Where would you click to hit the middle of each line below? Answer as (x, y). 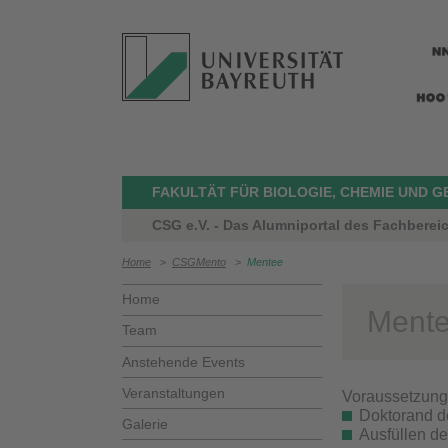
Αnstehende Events (183, 361)
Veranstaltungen (173, 392)
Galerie (145, 423)
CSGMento (199, 262)
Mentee (265, 262)
